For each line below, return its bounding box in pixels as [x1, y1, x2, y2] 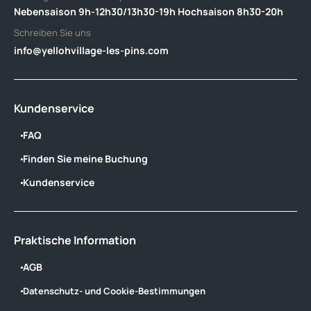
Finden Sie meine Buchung [23, 152, 148, 165]
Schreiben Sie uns [14, 26, 91, 39]
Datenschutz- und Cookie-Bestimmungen [23, 285, 205, 297]
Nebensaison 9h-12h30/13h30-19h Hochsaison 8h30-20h [14, 5, 283, 18]
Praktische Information [14, 233, 136, 248]
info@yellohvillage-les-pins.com [14, 44, 169, 57]
